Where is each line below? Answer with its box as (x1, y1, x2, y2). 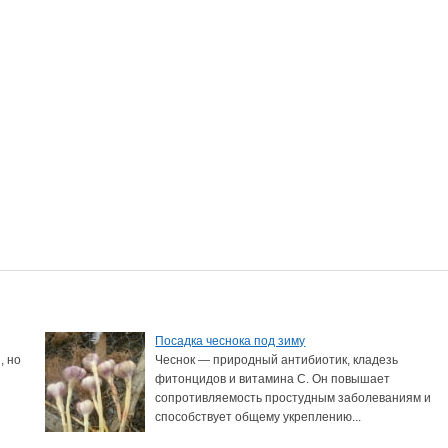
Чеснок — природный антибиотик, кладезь (155, 352, 399, 367)
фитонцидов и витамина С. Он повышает (155, 371, 391, 386)
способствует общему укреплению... (155, 409, 362, 424)
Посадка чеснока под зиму (155, 333, 306, 348)
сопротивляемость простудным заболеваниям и (155, 390, 432, 405)
